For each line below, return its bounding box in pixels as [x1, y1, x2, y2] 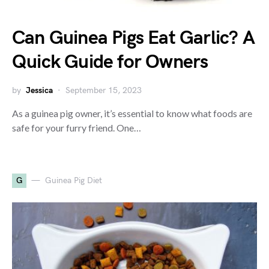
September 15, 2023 [65, 85, 142, 95]
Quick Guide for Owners [12, 50, 208, 74]
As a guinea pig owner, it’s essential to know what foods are [12, 107, 252, 119]
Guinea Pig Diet [45, 175, 102, 186]
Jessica [26, 85, 53, 95]
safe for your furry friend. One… [12, 121, 141, 133]
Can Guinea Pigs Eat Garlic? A [12, 26, 255, 50]
